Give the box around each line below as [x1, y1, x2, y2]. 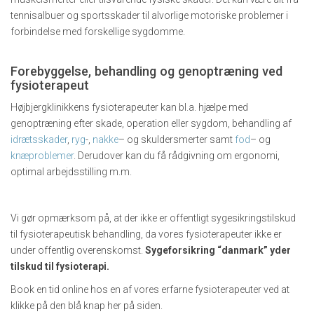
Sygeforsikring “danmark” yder [145, 245, 291, 257]
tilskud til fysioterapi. [11, 261, 109, 273]
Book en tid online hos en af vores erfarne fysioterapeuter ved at [11, 284, 289, 296]
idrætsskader [11, 134, 67, 146]
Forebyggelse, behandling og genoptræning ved [11, 64, 282, 79]
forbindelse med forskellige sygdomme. [11, 26, 185, 38]
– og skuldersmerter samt [118, 134, 235, 146]
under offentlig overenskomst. [11, 245, 145, 257]
